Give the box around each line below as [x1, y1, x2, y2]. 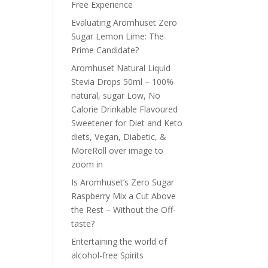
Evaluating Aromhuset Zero [71, 17, 178, 29]
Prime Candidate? [71, 44, 139, 56]
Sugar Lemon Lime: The [71, 31, 165, 42]
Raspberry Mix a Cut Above [71, 190, 176, 202]
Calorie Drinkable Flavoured [71, 103, 178, 115]
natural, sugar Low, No [71, 90, 161, 102]
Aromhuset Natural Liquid [71, 62, 171, 74]
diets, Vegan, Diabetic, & [71, 131, 167, 143]
